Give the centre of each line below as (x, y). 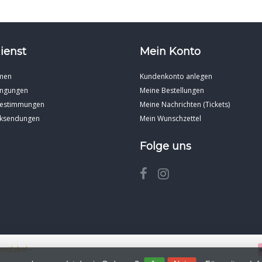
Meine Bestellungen (172, 90)
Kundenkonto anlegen (176, 76)
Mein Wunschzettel (170, 118)
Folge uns (166, 146)
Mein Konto (170, 51)
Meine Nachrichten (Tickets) (185, 104)
